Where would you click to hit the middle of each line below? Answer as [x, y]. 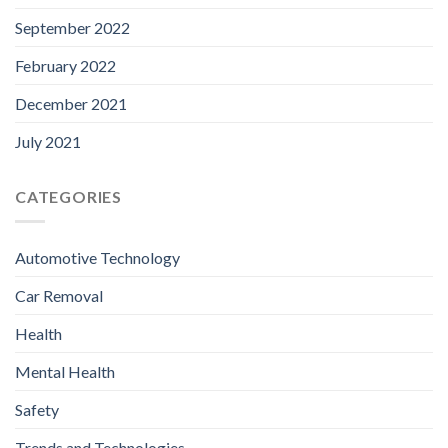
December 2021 [71, 104]
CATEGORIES [68, 197]
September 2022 [72, 28]
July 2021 [48, 142]
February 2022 [65, 66]
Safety [37, 409]
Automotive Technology [97, 257]
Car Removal [59, 295]
